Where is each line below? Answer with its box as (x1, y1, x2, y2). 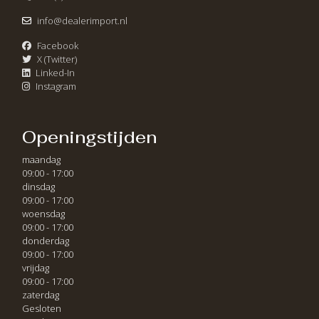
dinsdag (22, 180, 55, 193)
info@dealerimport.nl (37, 14, 127, 27)
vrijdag (22, 261, 49, 274)
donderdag (22, 234, 69, 247)
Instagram (36, 80, 76, 93)
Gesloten (22, 302, 61, 315)
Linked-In (36, 66, 75, 79)
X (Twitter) (37, 53, 77, 66)
